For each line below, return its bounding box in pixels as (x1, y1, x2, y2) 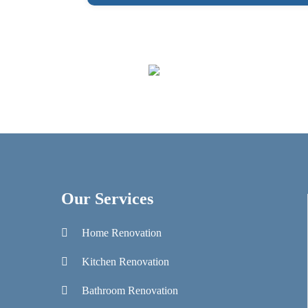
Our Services (61, 190, 153, 208)
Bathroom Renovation (82, 285, 178, 296)
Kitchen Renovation (82, 256, 169, 267)
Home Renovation (82, 227, 162, 239)
